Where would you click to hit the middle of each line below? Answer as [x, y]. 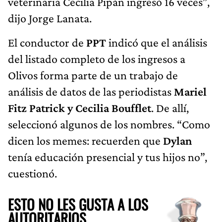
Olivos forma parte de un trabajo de [93, 75]
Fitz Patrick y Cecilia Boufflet [80, 108]
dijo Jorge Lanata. [50, 18]
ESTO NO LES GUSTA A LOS [78, 204]
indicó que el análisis [157, 42]
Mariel [190, 91]
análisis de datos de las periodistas [91, 91]
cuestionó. [32, 173]
